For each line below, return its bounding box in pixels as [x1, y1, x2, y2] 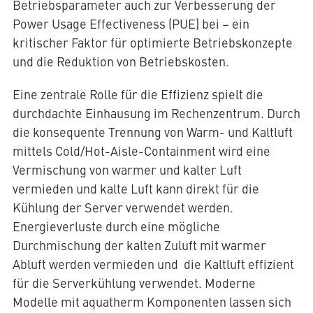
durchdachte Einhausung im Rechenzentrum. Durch [12, 104, 300, 122]
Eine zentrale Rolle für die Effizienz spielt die [12, 85, 263, 103]
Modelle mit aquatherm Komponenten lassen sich [12, 293, 291, 311]
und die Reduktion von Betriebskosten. [12, 52, 229, 71]
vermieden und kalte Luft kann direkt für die [12, 180, 259, 198]
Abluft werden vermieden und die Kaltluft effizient [12, 255, 294, 273]
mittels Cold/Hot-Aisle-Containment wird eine [12, 142, 270, 160]
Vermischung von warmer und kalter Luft [12, 161, 242, 179]
